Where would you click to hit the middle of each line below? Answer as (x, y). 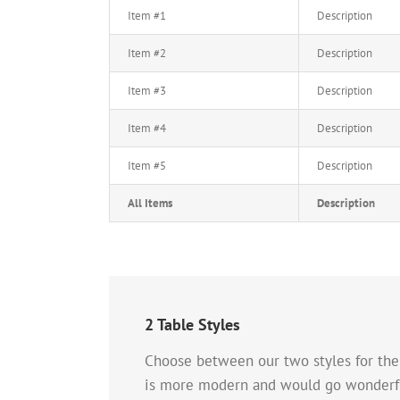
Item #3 (147, 91)
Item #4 (147, 129)
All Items (150, 204)
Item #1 (147, 16)
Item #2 (147, 54)
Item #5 (147, 166)
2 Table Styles (192, 325)
